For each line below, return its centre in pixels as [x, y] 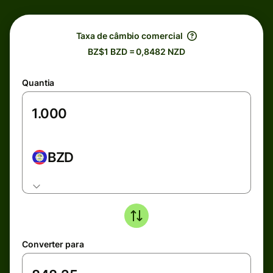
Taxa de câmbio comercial [129, 36]
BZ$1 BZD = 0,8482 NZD [136, 51]
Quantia [38, 83]
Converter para [53, 244]
